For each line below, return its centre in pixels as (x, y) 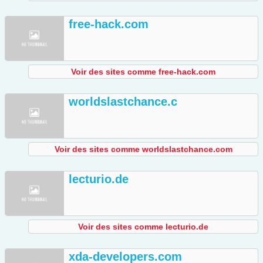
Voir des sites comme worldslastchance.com (143, 149)
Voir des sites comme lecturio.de (143, 227)
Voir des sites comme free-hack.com (143, 72)
